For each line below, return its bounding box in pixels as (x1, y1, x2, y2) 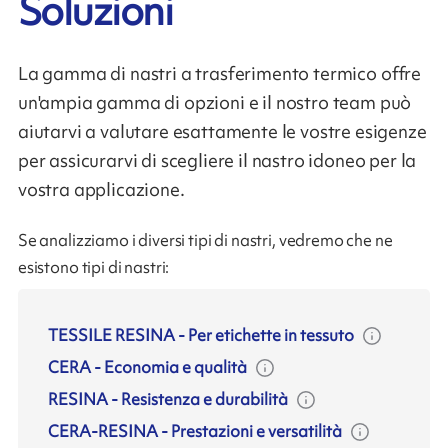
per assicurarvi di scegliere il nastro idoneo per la (17, 148, 417, 173)
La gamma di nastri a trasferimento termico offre (17, 61, 422, 86)
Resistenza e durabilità (121, 387, 289, 410)
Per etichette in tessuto (188, 323, 355, 346)
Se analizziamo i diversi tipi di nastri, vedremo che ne (17, 229, 393, 252)
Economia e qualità (104, 355, 248, 378)
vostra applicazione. (17, 177, 185, 202)
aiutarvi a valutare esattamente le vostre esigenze (17, 119, 427, 144)
